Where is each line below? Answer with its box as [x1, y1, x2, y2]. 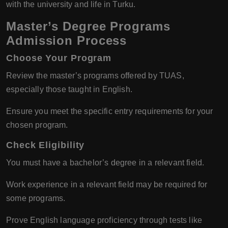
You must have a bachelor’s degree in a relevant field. [6, 158, 205, 167]
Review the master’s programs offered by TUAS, [6, 71, 184, 80]
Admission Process [6, 34, 127, 48]
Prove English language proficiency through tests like [6, 216, 203, 225]
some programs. [6, 194, 66, 203]
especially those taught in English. [6, 85, 132, 94]
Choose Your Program [6, 53, 112, 64]
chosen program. [6, 121, 68, 130]
